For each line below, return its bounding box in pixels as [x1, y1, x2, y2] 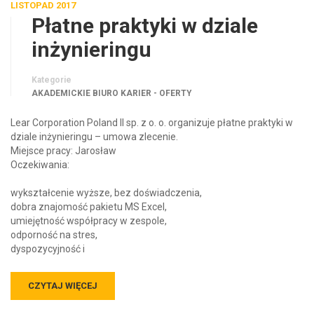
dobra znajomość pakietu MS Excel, [11, 188, 167, 200]
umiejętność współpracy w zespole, [11, 202, 167, 214]
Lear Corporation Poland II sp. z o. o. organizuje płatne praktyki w [11, 104, 293, 116]
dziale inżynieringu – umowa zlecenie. [11, 118, 178, 130]
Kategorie [32, 62, 71, 72]
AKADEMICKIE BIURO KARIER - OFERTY [32, 75, 192, 86]
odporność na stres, [11, 216, 97, 228]
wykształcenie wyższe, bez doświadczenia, [11, 174, 202, 186]
